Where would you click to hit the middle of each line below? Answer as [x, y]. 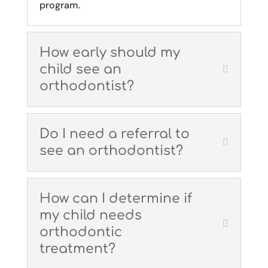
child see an [80, 70]
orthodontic [80, 232]
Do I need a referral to [114, 134]
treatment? [77, 249]
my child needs [90, 216]
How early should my [109, 53]
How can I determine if [115, 199]
